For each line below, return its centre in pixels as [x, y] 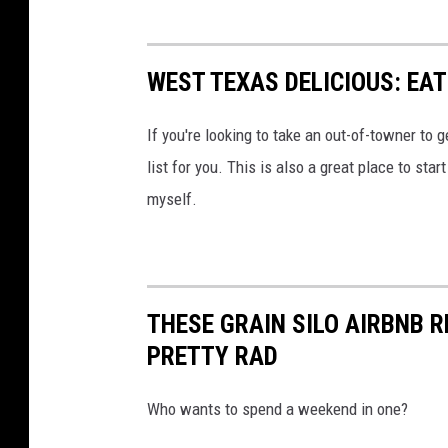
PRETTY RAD [212, 356]
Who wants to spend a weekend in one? [277, 409]
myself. [172, 198]
